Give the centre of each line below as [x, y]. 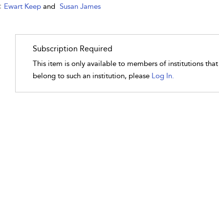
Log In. [163, 76]
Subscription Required [73, 49]
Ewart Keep [23, 6]
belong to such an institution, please [92, 76]
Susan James [80, 6]
